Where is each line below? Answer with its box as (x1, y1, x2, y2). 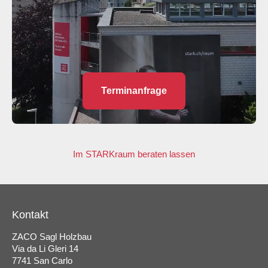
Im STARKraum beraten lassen (73, 149, 195, 159)
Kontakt (12, 209, 48, 221)
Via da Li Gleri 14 (12, 243, 78, 254)
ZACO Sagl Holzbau (12, 232, 92, 242)
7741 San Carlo (12, 255, 72, 266)
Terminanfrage (101, 86, 167, 96)
